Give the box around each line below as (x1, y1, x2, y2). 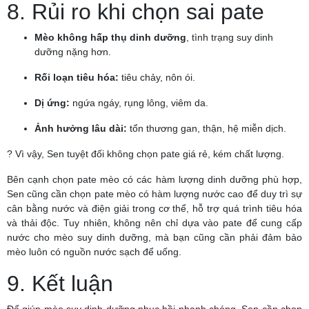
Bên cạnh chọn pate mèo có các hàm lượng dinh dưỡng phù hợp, (7, 174, 302, 185)
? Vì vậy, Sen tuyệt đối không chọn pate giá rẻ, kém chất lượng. (7, 148, 284, 159)
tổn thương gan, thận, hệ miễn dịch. (127, 123, 286, 134)
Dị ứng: (34, 97, 70, 108)
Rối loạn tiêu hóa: (34, 72, 119, 83)
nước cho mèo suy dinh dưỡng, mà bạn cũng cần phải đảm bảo (7, 232, 302, 243)
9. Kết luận (7, 271, 113, 296)
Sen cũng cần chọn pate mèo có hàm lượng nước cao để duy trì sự (7, 188, 302, 199)
